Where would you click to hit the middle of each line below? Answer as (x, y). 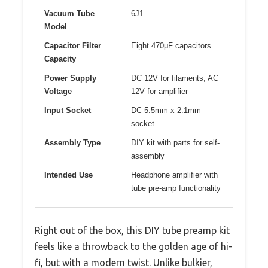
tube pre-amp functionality (176, 188)
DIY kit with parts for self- (175, 142)
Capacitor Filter (73, 45)
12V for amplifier (159, 91)
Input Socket (68, 110)
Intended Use (68, 175)
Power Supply (70, 78)
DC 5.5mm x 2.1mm (166, 110)
